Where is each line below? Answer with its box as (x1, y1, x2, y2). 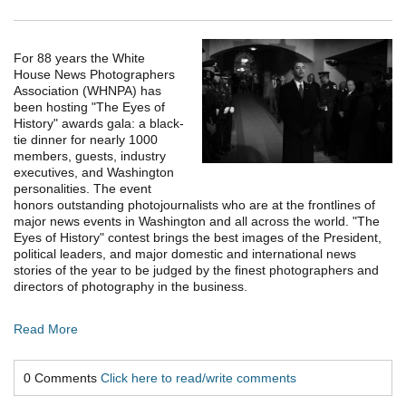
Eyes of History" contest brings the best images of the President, (14, 230, 382, 246)
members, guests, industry (14, 149, 166, 164)
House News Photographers (14, 67, 175, 82)
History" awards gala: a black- (14, 116, 184, 131)
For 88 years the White (14, 51, 145, 66)
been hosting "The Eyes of (14, 100, 165, 115)
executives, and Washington (14, 165, 174, 180)
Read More (14, 322, 78, 337)
